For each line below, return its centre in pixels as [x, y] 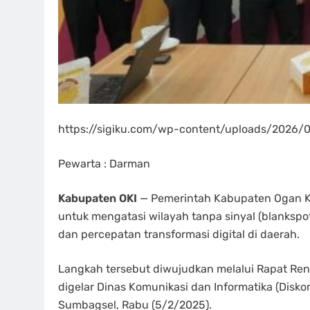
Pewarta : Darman [104, 164]
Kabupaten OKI [98, 199]
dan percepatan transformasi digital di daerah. [179, 235]
